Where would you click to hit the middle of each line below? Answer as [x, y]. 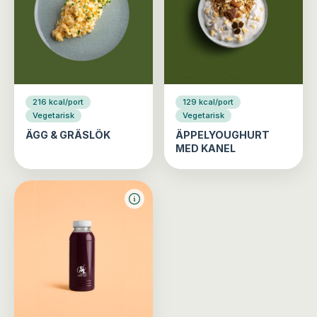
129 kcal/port [208, 102]
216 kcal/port [58, 102]
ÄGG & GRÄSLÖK [68, 134]
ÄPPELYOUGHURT [223, 134]
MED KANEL [206, 148]
